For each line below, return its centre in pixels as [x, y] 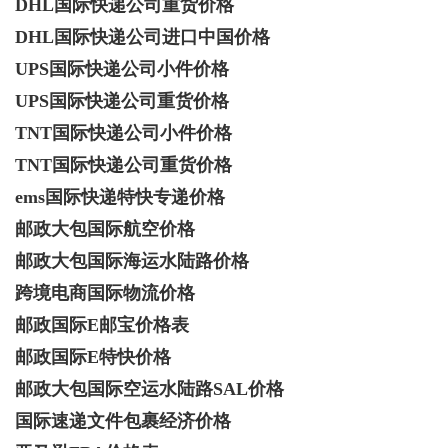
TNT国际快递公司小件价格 [123, 132]
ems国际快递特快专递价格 [120, 196]
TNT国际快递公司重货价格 [123, 164]
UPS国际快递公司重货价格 [122, 100]
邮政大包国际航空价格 [105, 228]
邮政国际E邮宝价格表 [102, 324]
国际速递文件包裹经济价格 [123, 420]
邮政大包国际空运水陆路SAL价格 [149, 388]
